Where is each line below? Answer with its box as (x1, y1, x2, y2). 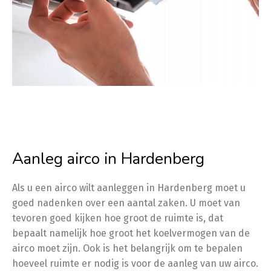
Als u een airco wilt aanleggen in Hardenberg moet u (12, 181, 246, 194)
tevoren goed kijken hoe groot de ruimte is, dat (12, 212, 223, 224)
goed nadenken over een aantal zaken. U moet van (12, 197, 240, 209)
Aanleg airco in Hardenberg (12, 148, 204, 169)
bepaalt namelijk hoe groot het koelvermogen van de (12, 227, 250, 239)
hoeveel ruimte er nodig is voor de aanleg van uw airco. (12, 257, 258, 269)
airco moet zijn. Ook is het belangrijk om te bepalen (12, 242, 243, 254)
